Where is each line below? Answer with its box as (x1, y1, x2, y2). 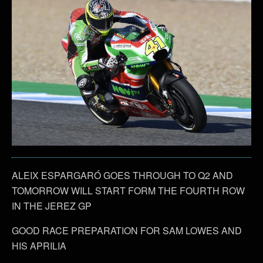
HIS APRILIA (12, 238, 66, 252)
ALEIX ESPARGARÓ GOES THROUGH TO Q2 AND (12, 168, 233, 182)
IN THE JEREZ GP (12, 198, 92, 213)
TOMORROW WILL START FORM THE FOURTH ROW (12, 183, 245, 197)
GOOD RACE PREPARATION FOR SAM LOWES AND (12, 223, 242, 237)
